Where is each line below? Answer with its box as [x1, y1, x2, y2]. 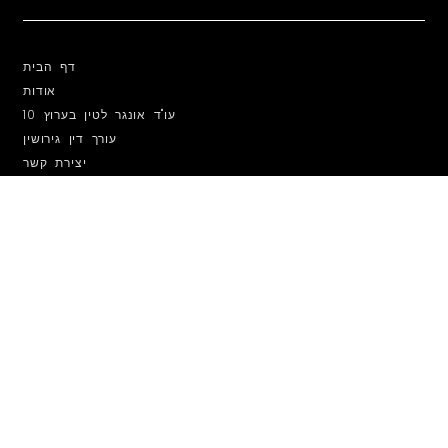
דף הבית [23, 57, 76, 75]
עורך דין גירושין [23, 129, 117, 147]
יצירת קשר [23, 153, 87, 171]
